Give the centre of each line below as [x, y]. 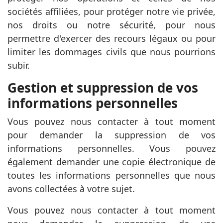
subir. [19, 65]
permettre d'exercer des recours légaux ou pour [111, 38]
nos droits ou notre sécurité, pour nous [111, 25]
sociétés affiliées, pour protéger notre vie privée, [111, 11]
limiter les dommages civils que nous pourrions [111, 52]
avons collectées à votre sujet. [71, 189]
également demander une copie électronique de [111, 162]
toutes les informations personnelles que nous [111, 175]
